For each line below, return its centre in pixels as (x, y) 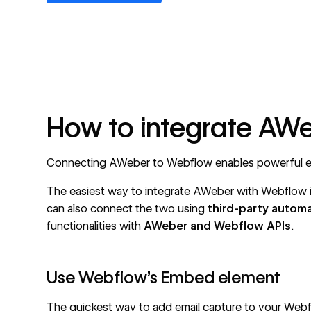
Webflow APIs (253, 226)
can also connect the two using (127, 208)
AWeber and (179, 226)
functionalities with (95, 226)
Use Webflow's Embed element (164, 277)
